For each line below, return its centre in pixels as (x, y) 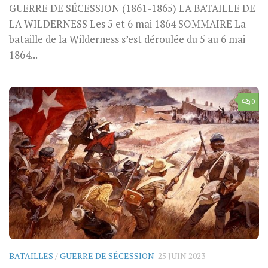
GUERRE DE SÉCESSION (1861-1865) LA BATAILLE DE (132, 8)
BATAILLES (31, 256)
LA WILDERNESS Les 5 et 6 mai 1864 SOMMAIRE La (127, 24)
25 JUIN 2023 (182, 256)
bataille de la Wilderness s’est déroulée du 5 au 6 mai (127, 39)
